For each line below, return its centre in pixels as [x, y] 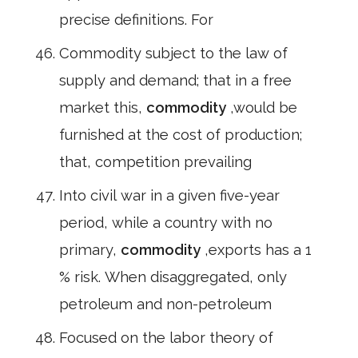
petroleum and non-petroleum [165, 304]
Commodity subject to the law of [173, 53]
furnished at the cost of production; [181, 135]
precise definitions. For [136, 20]
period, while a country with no [166, 223]
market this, [103, 107]
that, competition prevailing [155, 162]
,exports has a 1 [258, 250]
